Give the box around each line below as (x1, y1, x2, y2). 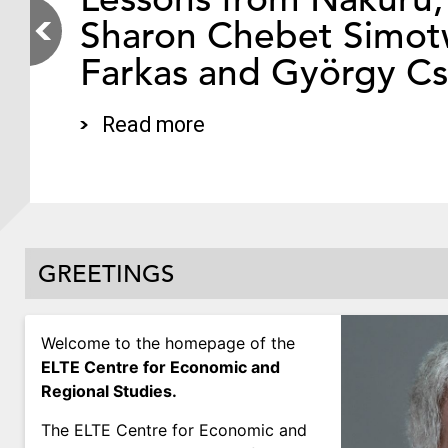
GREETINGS (37, 259, 174, 290)
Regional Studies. (41, 381, 177, 402)
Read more (101, 112, 205, 138)
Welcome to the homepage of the (41, 333, 295, 354)
